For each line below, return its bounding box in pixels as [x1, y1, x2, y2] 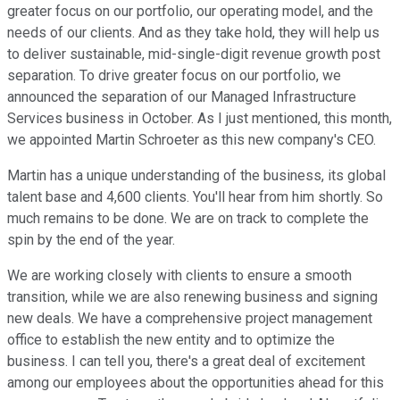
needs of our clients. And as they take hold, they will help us [7, 24, 379, 42]
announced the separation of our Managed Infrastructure [7, 88, 356, 106]
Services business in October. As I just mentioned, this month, [7, 110, 392, 128]
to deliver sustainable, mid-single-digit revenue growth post [7, 46, 380, 63]
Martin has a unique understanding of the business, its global [7, 167, 386, 185]
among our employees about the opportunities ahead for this [7, 374, 384, 392]
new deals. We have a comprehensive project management [7, 310, 372, 328]
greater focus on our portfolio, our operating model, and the [7, 3, 373, 21]
